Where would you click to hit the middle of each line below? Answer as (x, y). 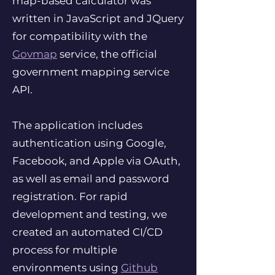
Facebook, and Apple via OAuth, (96, 161)
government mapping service (91, 72)
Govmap (35, 54)
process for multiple (65, 250)
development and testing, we (90, 214)
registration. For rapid (70, 196)
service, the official (107, 54)
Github (139, 268)
